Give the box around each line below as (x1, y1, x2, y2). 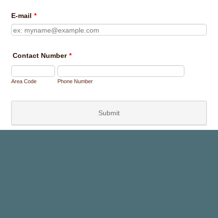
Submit (98, 109, 120, 117)
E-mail (11, 12, 32, 20)
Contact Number (13, 52, 67, 60)
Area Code (11, 78, 37, 85)
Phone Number (57, 78, 93, 85)
